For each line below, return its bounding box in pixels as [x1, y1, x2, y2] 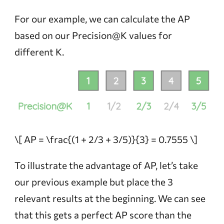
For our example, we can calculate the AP [14, 12, 190, 24]
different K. [14, 45, 64, 57]
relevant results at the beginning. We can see [14, 192, 205, 204]
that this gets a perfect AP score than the [14, 209, 191, 221]
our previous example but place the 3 [14, 176, 173, 188]
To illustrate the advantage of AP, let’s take [14, 159, 198, 171]
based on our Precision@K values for [14, 29, 172, 41]
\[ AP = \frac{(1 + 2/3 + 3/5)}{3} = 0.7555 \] [14, 133, 197, 145]
